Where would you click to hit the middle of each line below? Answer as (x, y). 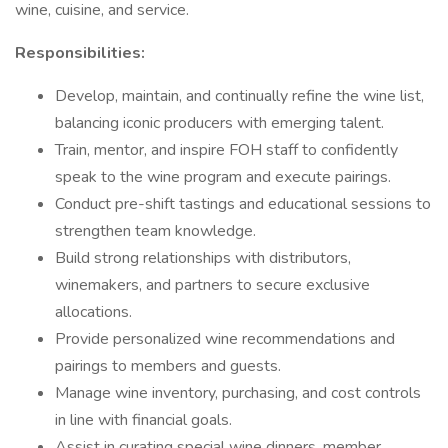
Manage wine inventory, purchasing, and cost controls (238, 393)
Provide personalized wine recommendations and (225, 339)
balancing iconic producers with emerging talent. (219, 123)
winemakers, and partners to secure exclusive (212, 285)
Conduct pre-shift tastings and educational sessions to (243, 204)
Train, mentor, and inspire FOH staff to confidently (226, 150)
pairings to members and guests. (168, 366)
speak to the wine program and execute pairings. (223, 177)
